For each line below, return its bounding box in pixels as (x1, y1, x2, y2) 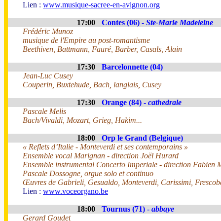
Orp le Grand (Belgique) (102, 134, 183, 142)
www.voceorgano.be (43, 187, 108, 195)
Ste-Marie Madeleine (146, 18, 213, 27)
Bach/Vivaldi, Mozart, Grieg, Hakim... (23, 116, 142, 124)
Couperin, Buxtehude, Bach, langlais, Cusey (23, 80, 161, 89)
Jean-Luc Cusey (23, 72, 73, 80)
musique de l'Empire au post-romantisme (23, 36, 150, 44)
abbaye (151, 205, 174, 213)
